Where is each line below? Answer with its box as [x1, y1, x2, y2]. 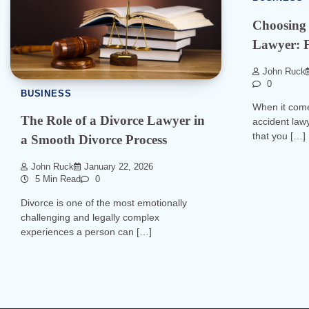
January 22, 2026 [84, 162, 153, 172]
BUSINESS [21, 88, 72, 99]
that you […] [252, 130, 306, 142]
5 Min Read [32, 175, 81, 185]
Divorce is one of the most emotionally [21, 197, 187, 208]
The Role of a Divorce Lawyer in [21, 113, 205, 128]
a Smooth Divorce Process [21, 132, 167, 148]
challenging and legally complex [21, 211, 159, 223]
